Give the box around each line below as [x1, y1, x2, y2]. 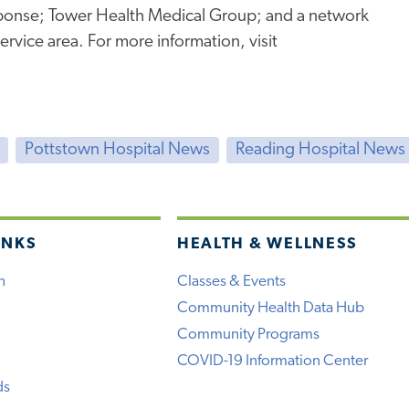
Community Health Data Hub [176, 300, 364, 317]
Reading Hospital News [235, 142, 405, 160]
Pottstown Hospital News [24, 142, 210, 160]
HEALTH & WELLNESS [176, 236, 359, 253]
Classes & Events [176, 274, 286, 290]
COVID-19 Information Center [176, 353, 368, 370]
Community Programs [176, 327, 320, 343]
